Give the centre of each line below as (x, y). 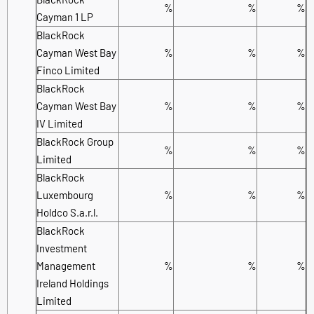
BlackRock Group (75, 141)
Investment (62, 248)
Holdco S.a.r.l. (67, 212)
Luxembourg (65, 194)
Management (66, 265)
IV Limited (60, 123)
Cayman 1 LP (65, 16)
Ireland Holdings (73, 283)
